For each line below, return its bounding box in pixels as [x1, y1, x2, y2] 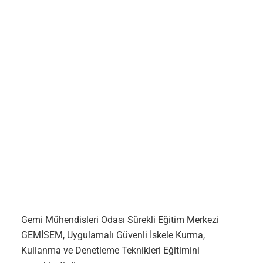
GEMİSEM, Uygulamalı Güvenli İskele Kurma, [21, 229, 205, 241]
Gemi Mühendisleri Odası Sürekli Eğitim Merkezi [21, 214, 219, 225]
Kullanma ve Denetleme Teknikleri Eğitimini [21, 244, 200, 256]
